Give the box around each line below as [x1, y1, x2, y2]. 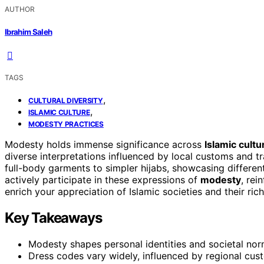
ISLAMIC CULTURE [28, 107, 90, 117]
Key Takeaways [5, 209, 102, 226]
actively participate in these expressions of [5, 173, 200, 186]
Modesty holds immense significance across [5, 138, 204, 150]
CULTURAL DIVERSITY [28, 95, 103, 105]
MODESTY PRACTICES [28, 119, 104, 128]
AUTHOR [5, 5, 35, 14]
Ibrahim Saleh [5, 27, 52, 37]
